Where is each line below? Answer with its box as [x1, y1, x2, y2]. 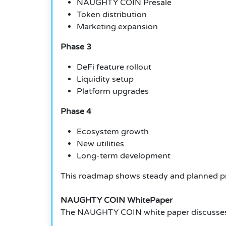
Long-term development [77, 151, 171, 161]
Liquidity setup [77, 74, 134, 85]
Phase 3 [61, 42, 91, 52]
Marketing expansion [77, 22, 158, 32]
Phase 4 [61, 106, 91, 117]
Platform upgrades [77, 86, 149, 97]
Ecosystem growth [77, 127, 149, 137]
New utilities [77, 139, 124, 149]
